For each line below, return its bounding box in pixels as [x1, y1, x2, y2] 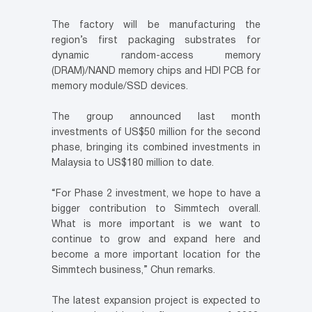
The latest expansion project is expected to [52, 297, 260, 306]
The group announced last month [52, 113, 260, 123]
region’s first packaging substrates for [52, 36, 260, 46]
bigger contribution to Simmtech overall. [52, 205, 260, 214]
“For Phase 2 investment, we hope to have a [52, 189, 260, 199]
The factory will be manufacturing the [52, 21, 260, 31]
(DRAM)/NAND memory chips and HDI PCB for [52, 67, 260, 77]
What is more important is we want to [52, 220, 260, 230]
